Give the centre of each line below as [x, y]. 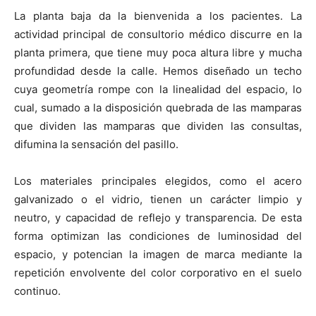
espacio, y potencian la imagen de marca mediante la [158, 255]
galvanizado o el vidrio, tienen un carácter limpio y [158, 200]
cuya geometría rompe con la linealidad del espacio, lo [158, 90]
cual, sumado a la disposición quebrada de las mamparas [158, 108]
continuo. [37, 291]
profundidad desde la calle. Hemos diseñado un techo [158, 71]
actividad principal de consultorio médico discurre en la [158, 35]
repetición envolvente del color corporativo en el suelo [158, 273]
